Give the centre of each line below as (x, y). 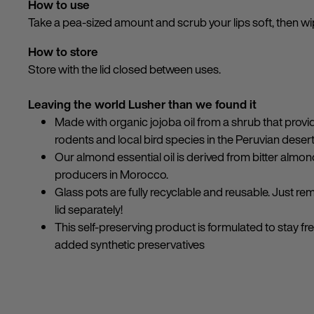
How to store (63, 52)
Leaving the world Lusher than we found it (142, 104)
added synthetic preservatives (130, 244)
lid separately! (89, 209)
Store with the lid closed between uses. (124, 69)
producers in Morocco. (111, 174)
